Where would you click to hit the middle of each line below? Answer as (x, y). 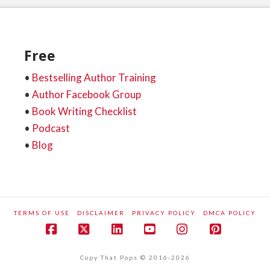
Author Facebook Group (86, 95)
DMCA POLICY (230, 212)
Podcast (51, 128)
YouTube (176, 241)
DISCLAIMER (101, 212)
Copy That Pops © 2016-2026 (135, 257)
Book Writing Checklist (84, 111)
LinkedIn (142, 241)
